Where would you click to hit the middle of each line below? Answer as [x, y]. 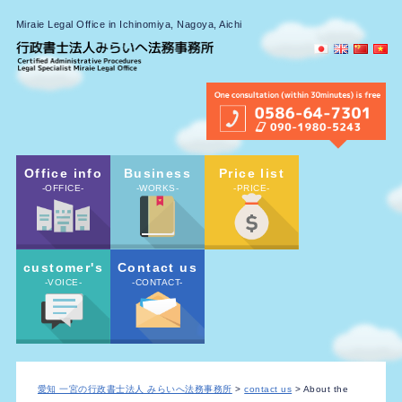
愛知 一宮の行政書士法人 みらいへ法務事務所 [135, 389]
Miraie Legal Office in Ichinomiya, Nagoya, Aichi [129, 24]
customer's [63, 267]
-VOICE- [63, 282]
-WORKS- [157, 188]
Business [157, 173]
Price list [251, 173]
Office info [63, 173]
